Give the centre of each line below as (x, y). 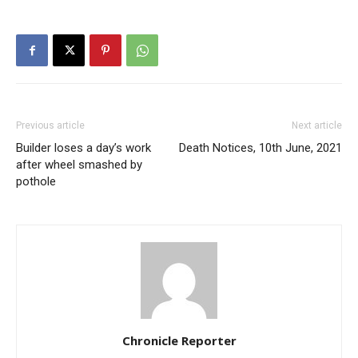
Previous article (50, 126)
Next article (317, 126)
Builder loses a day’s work (84, 148)
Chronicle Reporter (179, 341)
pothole (36, 182)
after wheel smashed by (79, 165)
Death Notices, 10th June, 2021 (261, 148)
